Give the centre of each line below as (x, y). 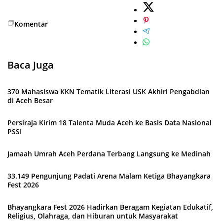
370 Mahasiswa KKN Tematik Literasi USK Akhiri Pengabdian (109, 92)
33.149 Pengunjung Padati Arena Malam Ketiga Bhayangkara (109, 176)
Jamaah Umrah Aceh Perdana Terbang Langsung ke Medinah (109, 154)
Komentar (31, 24)
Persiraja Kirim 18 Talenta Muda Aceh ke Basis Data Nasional (110, 123)
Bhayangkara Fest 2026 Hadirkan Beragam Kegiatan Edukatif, (110, 207)
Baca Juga (31, 65)
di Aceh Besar (30, 100)
